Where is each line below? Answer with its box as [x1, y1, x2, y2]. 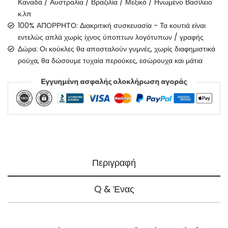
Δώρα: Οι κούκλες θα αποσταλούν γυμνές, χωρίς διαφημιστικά [17, 44, 215, 54]
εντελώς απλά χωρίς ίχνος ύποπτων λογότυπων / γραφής [17, 32, 204, 42]
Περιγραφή [92, 156, 136, 169]
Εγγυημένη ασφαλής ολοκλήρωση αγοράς [41, 76, 187, 87]
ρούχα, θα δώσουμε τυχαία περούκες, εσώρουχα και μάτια [17, 55, 203, 66]
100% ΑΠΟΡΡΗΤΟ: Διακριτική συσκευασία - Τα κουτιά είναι [17, 20, 206, 31]
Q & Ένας [94, 183, 134, 196]
